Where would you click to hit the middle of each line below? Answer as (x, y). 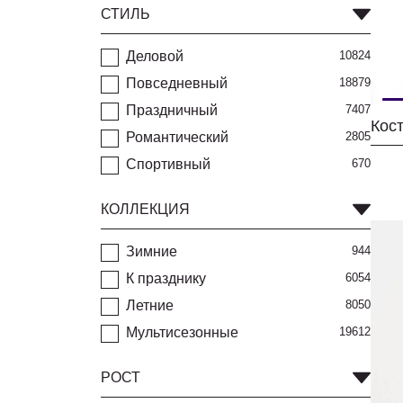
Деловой (155, 56)
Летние (150, 305)
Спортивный (168, 164)
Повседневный (177, 83)
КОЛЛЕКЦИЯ (145, 209)
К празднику (166, 278)
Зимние (152, 251)
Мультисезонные (182, 332)
